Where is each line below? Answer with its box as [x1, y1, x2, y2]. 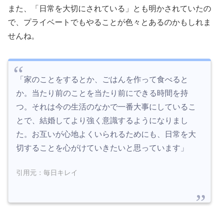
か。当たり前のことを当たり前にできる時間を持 [16, 88, 188, 97]
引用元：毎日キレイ [16, 169, 78, 177]
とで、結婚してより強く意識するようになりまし [16, 116, 188, 125]
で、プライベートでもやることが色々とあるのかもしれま [8, 18, 211, 26]
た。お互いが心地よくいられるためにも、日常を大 [16, 130, 196, 138]
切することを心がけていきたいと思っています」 [16, 143, 188, 152]
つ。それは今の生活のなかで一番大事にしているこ [16, 102, 196, 111]
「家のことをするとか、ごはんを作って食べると [16, 75, 188, 84]
